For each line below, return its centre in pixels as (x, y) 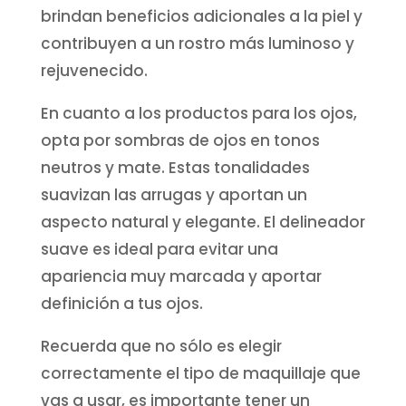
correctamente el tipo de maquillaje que (200, 373)
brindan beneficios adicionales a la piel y (201, 16)
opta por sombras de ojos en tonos (180, 140)
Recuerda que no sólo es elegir (161, 346)
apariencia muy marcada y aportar (181, 276)
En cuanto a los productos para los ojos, (198, 113)
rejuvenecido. (94, 70)
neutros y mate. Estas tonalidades (175, 167)
